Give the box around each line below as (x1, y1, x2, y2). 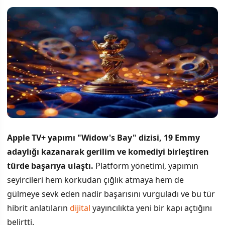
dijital (70, 202, 90, 213)
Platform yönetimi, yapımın (93, 160, 198, 171)
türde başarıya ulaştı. (7, 160, 93, 171)
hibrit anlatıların (7, 202, 70, 213)
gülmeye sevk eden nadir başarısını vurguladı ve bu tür (7, 188, 215, 199)
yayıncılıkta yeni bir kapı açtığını (90, 202, 212, 213)
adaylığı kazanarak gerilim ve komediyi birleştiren (7, 146, 209, 157)
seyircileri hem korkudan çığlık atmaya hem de (7, 174, 184, 185)
